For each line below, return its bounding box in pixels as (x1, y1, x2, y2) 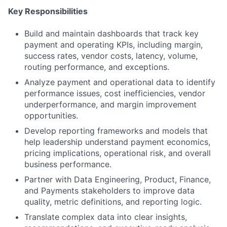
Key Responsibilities (8, 6, 88, 16)
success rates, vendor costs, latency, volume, (24, 51, 198, 61)
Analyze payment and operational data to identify (24, 77, 215, 87)
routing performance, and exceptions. (24, 62, 169, 72)
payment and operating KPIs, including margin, (24, 40, 203, 50)
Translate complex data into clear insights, (24, 212, 187, 222)
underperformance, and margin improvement (24, 99, 197, 109)
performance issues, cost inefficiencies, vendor (24, 88, 205, 98)
